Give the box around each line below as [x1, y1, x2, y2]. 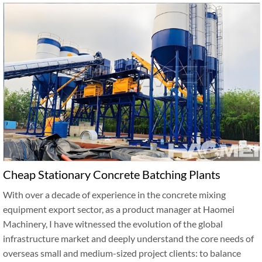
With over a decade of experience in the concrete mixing [3, 188, 226, 200]
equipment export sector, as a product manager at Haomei [3, 203, 235, 215]
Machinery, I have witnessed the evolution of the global [3, 218, 223, 229]
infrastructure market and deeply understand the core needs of [3, 232, 254, 244]
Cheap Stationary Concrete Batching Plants [3, 167, 220, 181]
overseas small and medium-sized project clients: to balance [3, 247, 241, 258]
